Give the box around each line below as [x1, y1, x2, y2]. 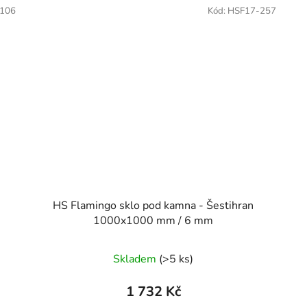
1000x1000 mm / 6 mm [93, 213, 214, 229]
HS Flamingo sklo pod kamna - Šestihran [53, 198, 254, 214]
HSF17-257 [227, 4, 276, 17]
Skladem [113, 251, 160, 267]
